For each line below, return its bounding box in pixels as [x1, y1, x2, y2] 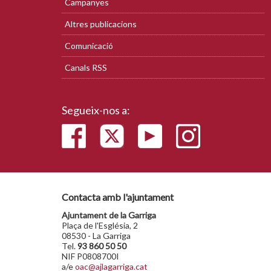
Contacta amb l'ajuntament [62, 191, 174, 203]
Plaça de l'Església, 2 [62, 220, 138, 230]
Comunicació [65, 41, 113, 51]
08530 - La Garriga [62, 230, 131, 241]
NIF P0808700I [62, 251, 119, 261]
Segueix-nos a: [62, 103, 130, 117]
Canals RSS [65, 62, 107, 73]
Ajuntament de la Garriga [62, 210, 156, 220]
